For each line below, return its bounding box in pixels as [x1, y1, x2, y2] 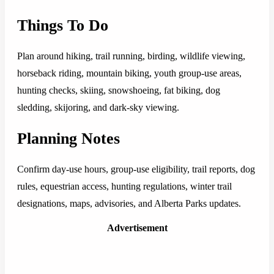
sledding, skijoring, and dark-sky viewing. [17, 102, 179, 113]
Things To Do [17, 16, 108, 34]
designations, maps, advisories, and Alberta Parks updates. [17, 198, 241, 209]
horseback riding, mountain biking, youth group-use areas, [17, 68, 242, 79]
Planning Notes [17, 129, 120, 147]
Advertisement [106, 223, 168, 234]
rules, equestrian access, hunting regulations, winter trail [17, 181, 232, 192]
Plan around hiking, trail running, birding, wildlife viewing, [17, 51, 245, 62]
